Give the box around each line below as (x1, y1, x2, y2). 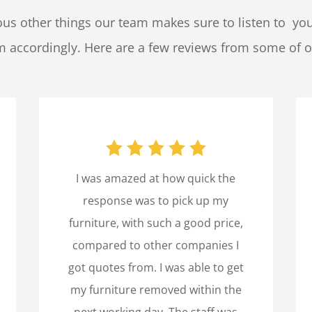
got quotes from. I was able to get (68, 259, 244, 275)
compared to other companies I (72, 237, 240, 253)
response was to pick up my (83, 192, 229, 208)
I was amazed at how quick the (76, 170, 236, 186)
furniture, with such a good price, (68, 214, 243, 231)
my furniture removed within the (70, 281, 242, 297)
